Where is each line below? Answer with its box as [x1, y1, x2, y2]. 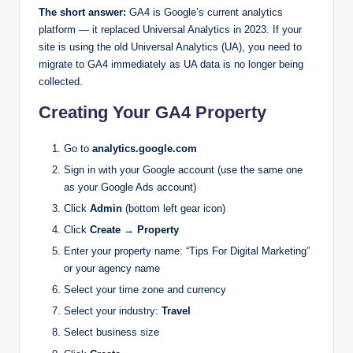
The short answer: [39, 6, 126, 18]
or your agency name [64, 262, 160, 275]
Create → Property [90, 223, 179, 236]
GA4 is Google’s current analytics [126, 6, 283, 18]
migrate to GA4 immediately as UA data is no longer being [39, 58, 303, 70]
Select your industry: [64, 305, 162, 318]
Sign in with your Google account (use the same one [64, 163, 303, 176]
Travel [162, 305, 191, 318]
